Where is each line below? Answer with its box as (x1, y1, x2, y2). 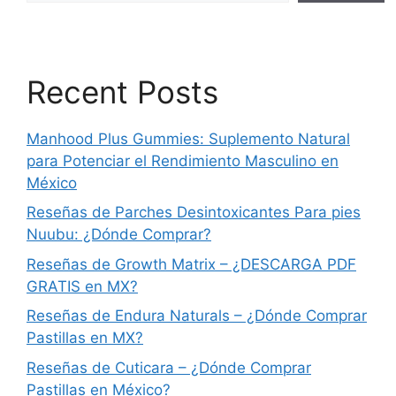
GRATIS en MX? (27, 277, 138, 295)
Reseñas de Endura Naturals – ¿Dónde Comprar (27, 307, 367, 325)
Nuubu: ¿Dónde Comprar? (27, 225, 211, 244)
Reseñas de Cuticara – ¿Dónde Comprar (27, 358, 311, 377)
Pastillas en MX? (27, 329, 143, 347)
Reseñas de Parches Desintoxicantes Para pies (27, 203, 361, 222)
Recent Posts (27, 72, 218, 110)
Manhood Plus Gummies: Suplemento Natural (27, 129, 350, 148)
